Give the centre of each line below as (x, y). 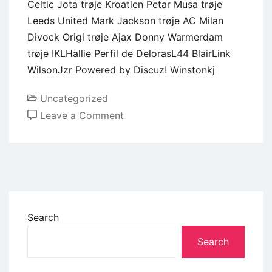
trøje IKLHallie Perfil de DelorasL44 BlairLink (129, 53)
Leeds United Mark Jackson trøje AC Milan (125, 20)
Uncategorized (74, 98)
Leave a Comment (82, 115)
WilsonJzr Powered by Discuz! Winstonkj (121, 70)
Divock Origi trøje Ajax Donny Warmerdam (125, 37)
